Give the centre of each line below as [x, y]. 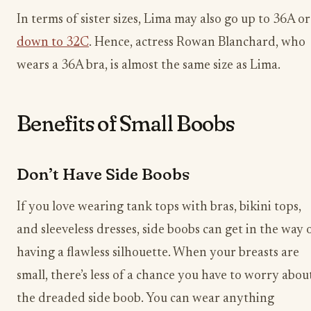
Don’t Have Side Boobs [103, 174]
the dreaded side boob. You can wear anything [145, 299]
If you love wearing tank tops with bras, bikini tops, [159, 207]
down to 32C [53, 43]
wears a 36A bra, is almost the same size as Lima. [149, 66]
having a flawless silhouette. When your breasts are [158, 253]
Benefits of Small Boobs [126, 124]
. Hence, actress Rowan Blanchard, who [197, 43]
